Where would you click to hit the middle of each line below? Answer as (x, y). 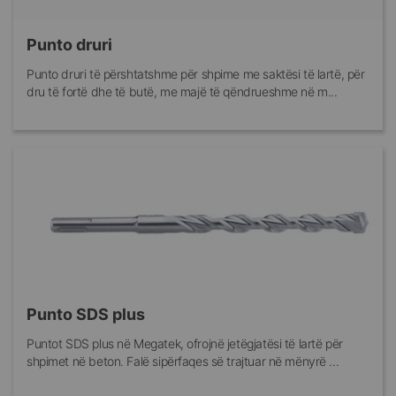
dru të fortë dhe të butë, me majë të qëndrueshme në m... (182, 92)
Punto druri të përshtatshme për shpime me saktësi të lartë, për (196, 74)
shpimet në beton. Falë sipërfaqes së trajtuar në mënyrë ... (183, 362)
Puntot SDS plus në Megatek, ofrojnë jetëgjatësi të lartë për (185, 344)
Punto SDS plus (86, 315)
